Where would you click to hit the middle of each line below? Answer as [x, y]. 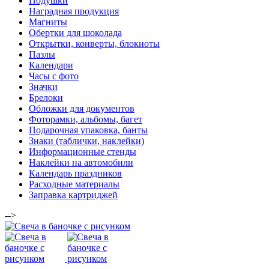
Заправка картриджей [73, 195]
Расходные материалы [74, 184]
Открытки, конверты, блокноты [94, 43]
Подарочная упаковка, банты [88, 130]
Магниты [48, 22]
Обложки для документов [82, 108]
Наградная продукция [74, 11]
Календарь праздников [75, 173]
